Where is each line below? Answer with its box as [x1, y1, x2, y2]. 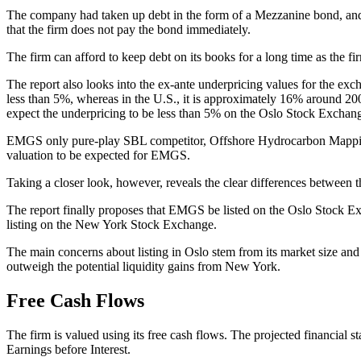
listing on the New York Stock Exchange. [6, 218, 217, 232]
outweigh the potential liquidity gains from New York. [6, 259, 280, 274]
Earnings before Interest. [6, 342, 131, 357]
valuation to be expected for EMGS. [6, 148, 190, 163]
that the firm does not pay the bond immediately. [6, 23, 251, 37]
